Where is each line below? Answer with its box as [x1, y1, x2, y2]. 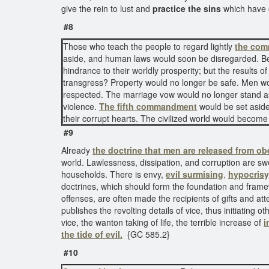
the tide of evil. [61, 228, 122, 240]
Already [61, 144, 92, 156]
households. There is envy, [61, 168, 166, 180]
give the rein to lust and [61, 2, 153, 14]
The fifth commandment [99, 100, 197, 112]
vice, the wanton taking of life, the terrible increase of [61, 216, 264, 228]
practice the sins [153, 2, 221, 14]
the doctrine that [92, 144, 163, 156]
